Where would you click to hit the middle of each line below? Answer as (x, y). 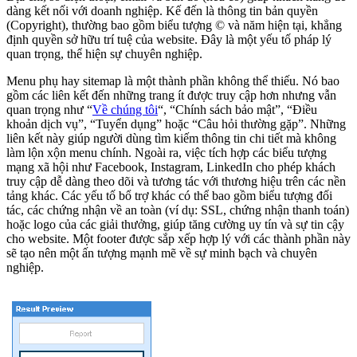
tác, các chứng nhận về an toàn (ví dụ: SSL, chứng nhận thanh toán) (178, 210)
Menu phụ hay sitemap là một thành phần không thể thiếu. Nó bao (173, 80)
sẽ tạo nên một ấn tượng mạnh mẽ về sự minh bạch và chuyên (162, 253)
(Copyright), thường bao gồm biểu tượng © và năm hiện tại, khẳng (174, 25)
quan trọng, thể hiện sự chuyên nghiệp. (104, 53)
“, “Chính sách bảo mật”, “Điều (237, 109)
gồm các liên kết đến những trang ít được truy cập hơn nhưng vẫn (171, 95)
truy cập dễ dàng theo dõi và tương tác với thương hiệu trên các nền (176, 181)
